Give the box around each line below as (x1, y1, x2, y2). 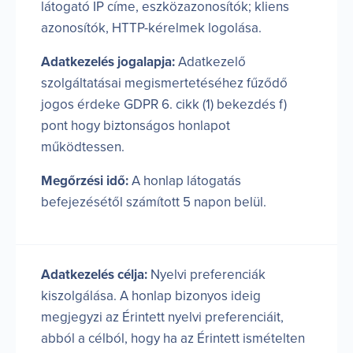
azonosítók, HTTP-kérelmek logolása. (41, 19, 262, 36)
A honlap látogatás (128, 172, 241, 189)
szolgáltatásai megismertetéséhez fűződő (41, 74, 288, 91)
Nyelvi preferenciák (147, 266, 266, 283)
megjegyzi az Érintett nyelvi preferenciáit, (41, 308, 284, 325)
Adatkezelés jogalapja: (41, 53, 175, 70)
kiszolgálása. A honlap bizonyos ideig (41, 287, 261, 304)
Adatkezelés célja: (41, 266, 147, 283)
